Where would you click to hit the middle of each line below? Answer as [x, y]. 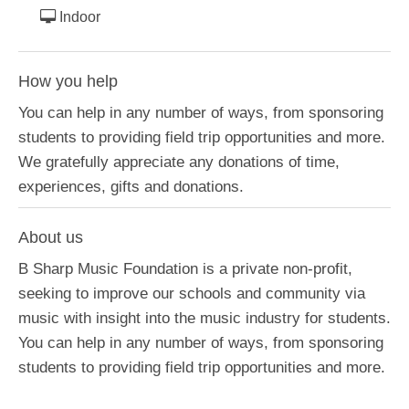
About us [51, 237]
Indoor [78, 17]
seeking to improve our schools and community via [192, 294]
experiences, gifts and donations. [131, 187]
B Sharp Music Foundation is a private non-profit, [185, 269]
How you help [68, 81]
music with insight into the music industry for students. [204, 318]
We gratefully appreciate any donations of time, [179, 162]
